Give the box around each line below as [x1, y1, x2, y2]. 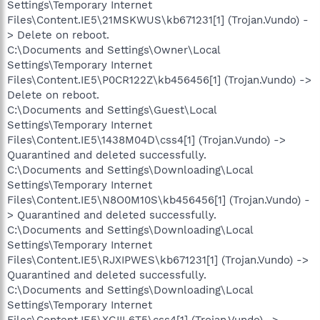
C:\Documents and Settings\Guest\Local [7, 103, 216, 116]
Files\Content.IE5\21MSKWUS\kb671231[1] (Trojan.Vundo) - [7, 13, 309, 26]
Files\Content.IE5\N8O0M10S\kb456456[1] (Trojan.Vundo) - [7, 193, 310, 206]
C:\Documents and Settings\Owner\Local [7, 43, 220, 56]
